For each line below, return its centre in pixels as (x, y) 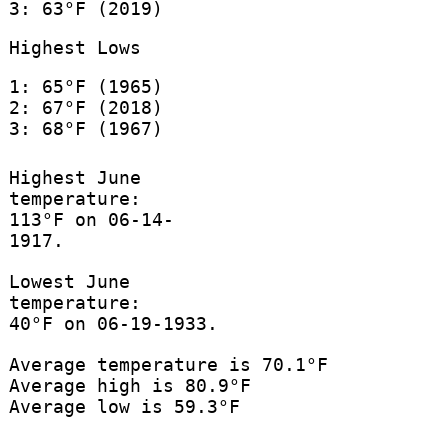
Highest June (74, 178)
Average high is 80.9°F (129, 386)
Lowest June (69, 282)
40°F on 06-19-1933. (113, 324)
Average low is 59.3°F (124, 407)
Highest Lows (74, 47)
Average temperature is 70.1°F (168, 365)
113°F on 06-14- (91, 220)
